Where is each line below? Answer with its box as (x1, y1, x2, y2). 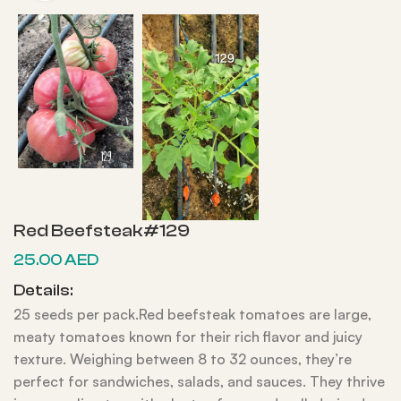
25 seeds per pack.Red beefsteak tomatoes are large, (13, 304, 371, 323)
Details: (13, 280, 73, 300)
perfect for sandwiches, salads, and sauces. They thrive (13, 371, 385, 390)
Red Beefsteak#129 (13, 219, 190, 241)
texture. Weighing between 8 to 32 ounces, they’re (13, 349, 352, 368)
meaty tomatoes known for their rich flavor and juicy (13, 327, 363, 346)
